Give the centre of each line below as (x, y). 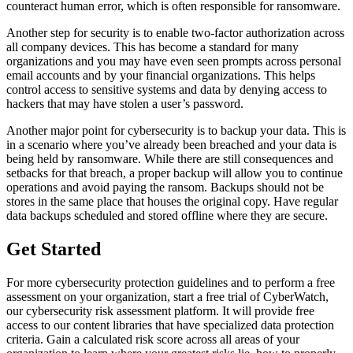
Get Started (54, 249)
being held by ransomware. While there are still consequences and (170, 159)
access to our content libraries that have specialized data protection (170, 325)
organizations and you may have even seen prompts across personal (174, 61)
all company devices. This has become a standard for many (152, 47)
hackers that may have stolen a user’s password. (125, 104)
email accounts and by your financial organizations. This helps (161, 76)
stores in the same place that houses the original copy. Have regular (172, 202)
